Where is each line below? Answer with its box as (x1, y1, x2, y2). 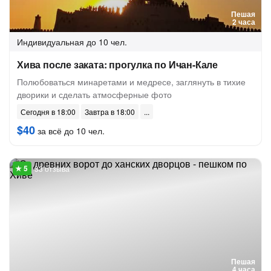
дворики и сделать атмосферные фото (17, 88, 172, 100)
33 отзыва (34, 163, 70, 174)
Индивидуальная (17, 36, 84, 48)
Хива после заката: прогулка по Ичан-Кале (17, 57, 218, 71)
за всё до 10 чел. (35, 125, 105, 137)
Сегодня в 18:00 (21, 106, 76, 117)
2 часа (232, 16, 255, 27)
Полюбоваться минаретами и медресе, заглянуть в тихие (17, 76, 246, 88)
